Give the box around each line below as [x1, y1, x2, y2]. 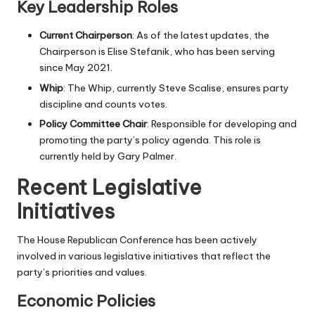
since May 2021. [39, 61, 112, 75]
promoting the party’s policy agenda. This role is [39, 133, 261, 146]
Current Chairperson [39, 29, 132, 42]
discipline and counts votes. [39, 97, 167, 110]
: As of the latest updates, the [132, 29, 269, 42]
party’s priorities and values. [17, 265, 147, 278]
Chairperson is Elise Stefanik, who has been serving [39, 45, 275, 58]
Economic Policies [17, 290, 155, 311]
